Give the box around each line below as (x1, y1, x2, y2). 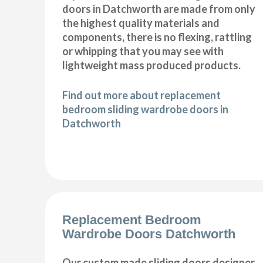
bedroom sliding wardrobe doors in (62, 103, 229, 116)
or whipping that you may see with (62, 45, 224, 58)
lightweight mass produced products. (62, 59, 241, 72)
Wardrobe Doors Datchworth (62, 226, 236, 241)
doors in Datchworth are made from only (62, 2, 256, 16)
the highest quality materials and (62, 16, 220, 30)
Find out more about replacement (62, 89, 221, 102)
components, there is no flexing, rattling (62, 31, 252, 44)
